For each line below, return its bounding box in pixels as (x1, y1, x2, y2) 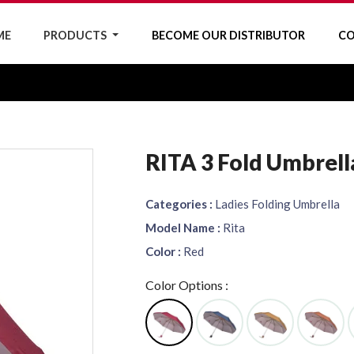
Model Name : (145, 220, 220, 235)
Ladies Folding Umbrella (213, 197, 340, 211)
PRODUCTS (43, 28, 110, 42)
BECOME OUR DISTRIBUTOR (151, 28, 305, 42)
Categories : (145, 197, 213, 211)
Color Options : (145, 277, 228, 292)
